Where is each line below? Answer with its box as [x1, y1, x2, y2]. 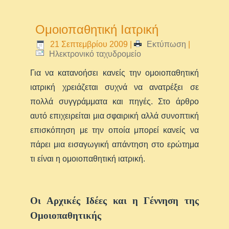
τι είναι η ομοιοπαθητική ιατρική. [30, 154, 146, 163]
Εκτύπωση [145, 39, 189, 49]
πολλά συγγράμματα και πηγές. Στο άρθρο [30, 97, 199, 106]
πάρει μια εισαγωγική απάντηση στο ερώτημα [30, 140, 199, 149]
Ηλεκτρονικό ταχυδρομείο [47, 49, 142, 58]
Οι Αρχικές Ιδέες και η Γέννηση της [30, 195, 199, 206]
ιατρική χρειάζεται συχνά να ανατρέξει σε [30, 82, 199, 91]
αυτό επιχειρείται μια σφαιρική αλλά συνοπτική [30, 111, 199, 120]
